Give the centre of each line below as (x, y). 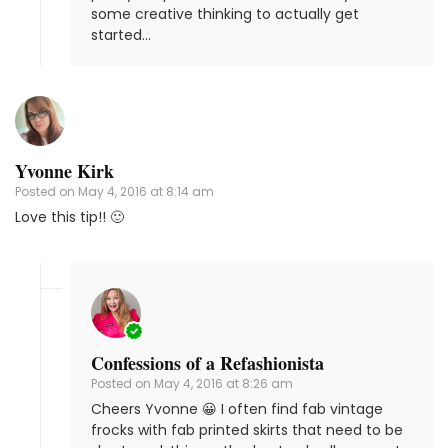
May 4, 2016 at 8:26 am (223, 384)
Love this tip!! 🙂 (69, 217)
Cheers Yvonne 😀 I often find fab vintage (237, 409)
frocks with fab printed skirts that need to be (247, 430)
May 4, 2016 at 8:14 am (146, 192)
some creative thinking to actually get (225, 14)
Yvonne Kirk (64, 171)
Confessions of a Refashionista (207, 363)
